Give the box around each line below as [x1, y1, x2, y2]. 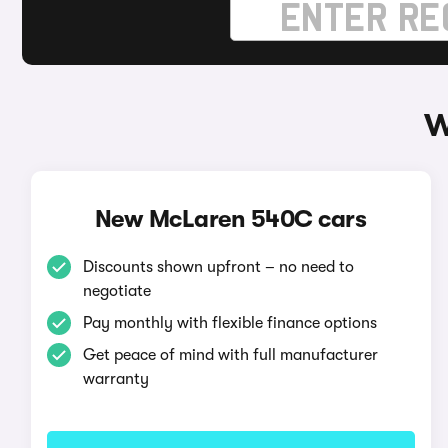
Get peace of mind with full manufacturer [82, 346, 378, 364]
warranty [82, 370, 149, 388]
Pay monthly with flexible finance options [82, 314, 377, 332]
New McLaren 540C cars [94, 205, 367, 233]
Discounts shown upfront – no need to [82, 258, 354, 276]
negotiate [82, 282, 151, 300]
